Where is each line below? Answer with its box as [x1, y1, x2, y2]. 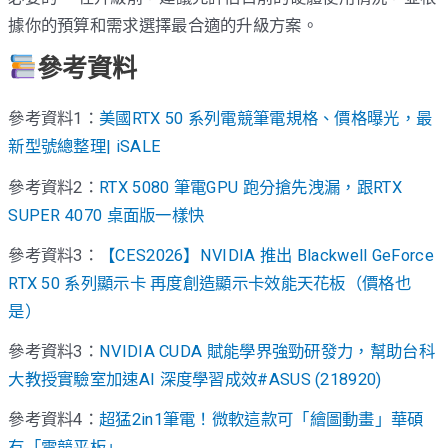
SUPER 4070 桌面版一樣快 [8, 205, 205, 225]
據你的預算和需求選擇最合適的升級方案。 [8, 16, 318, 36]
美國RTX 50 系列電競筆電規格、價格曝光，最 [99, 109, 433, 129]
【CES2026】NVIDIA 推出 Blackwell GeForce [99, 245, 434, 265]
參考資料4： [8, 410, 100, 430]
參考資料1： [8, 109, 100, 129]
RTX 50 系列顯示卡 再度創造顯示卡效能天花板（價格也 [8, 273, 411, 293]
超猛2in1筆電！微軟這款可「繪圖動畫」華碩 [99, 410, 424, 430]
